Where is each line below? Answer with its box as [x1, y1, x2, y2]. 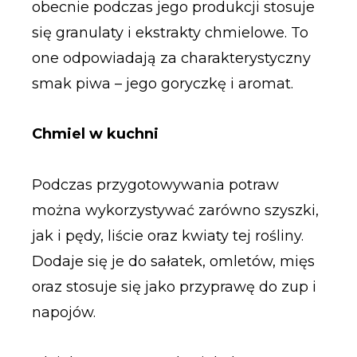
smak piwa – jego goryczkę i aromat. [31, 74, 293, 92]
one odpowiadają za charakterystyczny [31, 49, 311, 67]
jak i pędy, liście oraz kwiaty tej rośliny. [31, 226, 304, 245]
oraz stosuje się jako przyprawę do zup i [31, 277, 316, 296]
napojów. [31, 303, 96, 321]
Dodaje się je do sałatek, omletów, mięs [31, 252, 315, 270]
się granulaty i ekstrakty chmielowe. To [31, 23, 308, 41]
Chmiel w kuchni [31, 125, 159, 143]
